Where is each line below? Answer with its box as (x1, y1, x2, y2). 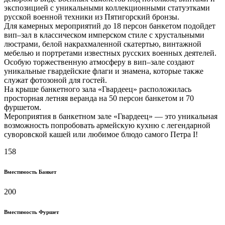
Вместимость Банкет (4, 168, 56, 175)
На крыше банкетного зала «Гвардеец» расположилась (4, 84, 191, 93)
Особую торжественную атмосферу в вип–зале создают (4, 57, 194, 66)
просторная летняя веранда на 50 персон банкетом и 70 (4, 93, 194, 102)
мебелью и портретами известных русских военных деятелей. (4, 48, 216, 57)
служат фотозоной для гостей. (4, 75, 107, 84)
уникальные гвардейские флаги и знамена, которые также (4, 66, 203, 75)
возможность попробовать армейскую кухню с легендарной (4, 121, 210, 130)
